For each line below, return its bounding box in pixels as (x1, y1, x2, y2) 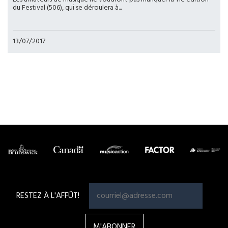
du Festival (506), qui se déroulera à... (13, 2, 122, 14)
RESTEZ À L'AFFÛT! (16, 189, 79, 203)
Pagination (8, 67, 65, 86)
